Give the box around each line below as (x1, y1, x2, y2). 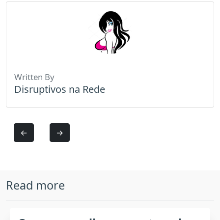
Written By (14, 71, 55, 83)
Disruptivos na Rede (14, 82, 105, 96)
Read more (6, 177, 65, 193)
